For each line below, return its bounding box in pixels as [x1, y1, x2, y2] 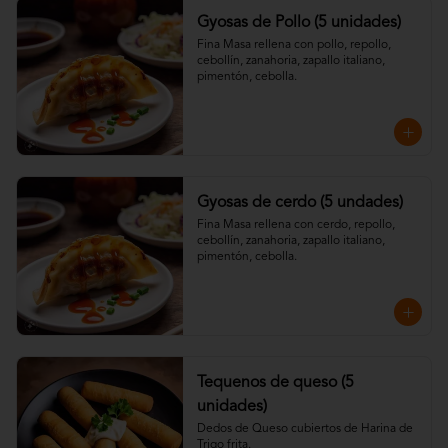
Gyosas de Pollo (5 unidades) [196, 15, 401, 31]
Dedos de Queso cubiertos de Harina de [196, 423, 413, 435]
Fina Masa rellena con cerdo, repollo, [196, 219, 395, 231]
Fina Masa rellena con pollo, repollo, [196, 39, 391, 51]
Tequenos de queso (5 [196, 375, 354, 391]
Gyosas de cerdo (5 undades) [319, 195, 403, 211]
